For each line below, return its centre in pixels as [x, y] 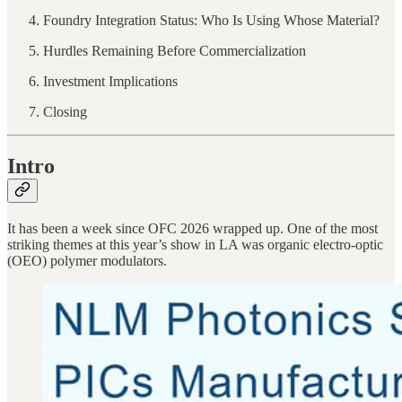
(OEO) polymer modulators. [87, 260]
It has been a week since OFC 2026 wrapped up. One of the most [192, 228]
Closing [65, 111]
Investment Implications [110, 81]
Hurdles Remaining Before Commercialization [175, 50]
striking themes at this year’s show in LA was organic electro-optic [195, 244]
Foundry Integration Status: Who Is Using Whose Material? [211, 20]
